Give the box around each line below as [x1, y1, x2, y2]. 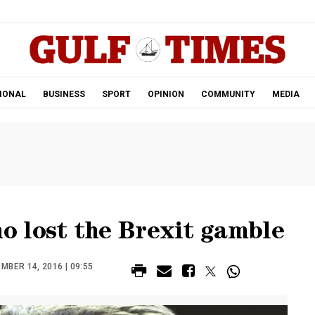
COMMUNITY [200, 89, 255, 99]
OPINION [147, 89, 184, 99]
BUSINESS [42, 89, 85, 99]
